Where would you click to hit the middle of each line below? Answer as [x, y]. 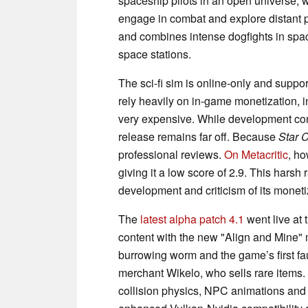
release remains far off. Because [198, 136]
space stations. [155, 54]
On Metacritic [256, 154]
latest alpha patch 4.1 [192, 219]
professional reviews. [171, 154]
